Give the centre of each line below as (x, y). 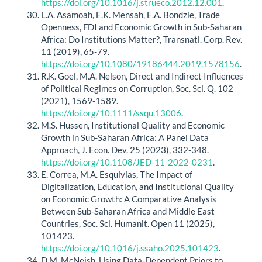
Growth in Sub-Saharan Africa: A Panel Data (125, 137)
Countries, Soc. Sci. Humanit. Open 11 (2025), (128, 223)
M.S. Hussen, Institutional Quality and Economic (133, 125)
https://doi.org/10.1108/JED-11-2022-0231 (127, 162)
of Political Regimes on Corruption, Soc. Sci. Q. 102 (137, 88)
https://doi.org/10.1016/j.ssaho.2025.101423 (130, 248)
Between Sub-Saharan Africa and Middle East (128, 211)
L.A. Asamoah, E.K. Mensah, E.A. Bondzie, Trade (130, 14)
